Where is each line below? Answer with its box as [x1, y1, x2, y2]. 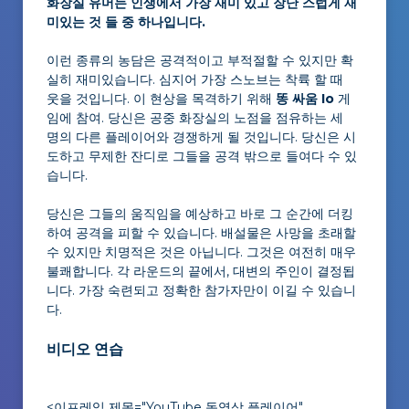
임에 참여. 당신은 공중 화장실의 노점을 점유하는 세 [47, 110, 343, 126]
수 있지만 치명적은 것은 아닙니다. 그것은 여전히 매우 [47, 244, 356, 260]
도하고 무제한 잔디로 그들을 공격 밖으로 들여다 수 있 [47, 148, 357, 164]
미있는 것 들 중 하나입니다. [47, 14, 205, 30]
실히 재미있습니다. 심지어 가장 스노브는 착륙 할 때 [47, 71, 343, 88]
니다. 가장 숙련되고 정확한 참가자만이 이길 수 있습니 [47, 282, 356, 299]
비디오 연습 [47, 341, 123, 358]
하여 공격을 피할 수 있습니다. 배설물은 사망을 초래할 [47, 225, 356, 241]
